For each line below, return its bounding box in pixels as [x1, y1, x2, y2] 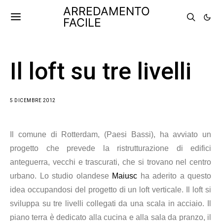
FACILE [63, 16, 101, 30]
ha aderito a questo [137, 172, 211, 180]
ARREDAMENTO [63, 4, 150, 18]
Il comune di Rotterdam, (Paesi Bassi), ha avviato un [10, 130, 211, 139]
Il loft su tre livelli [10, 57, 191, 85]
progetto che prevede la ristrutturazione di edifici [10, 144, 211, 152]
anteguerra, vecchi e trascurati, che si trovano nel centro [10, 158, 211, 166]
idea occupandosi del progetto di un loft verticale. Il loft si [10, 185, 211, 194]
